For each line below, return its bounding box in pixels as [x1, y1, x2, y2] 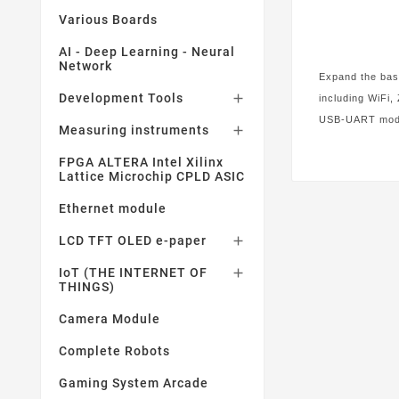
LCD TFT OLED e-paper [59, 233, 207, 248]
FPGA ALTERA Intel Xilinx [59, 155, 224, 169]
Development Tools [59, 91, 183, 105]
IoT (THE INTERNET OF [59, 265, 208, 280]
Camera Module [59, 312, 160, 326]
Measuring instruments [59, 123, 209, 137]
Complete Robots [59, 344, 170, 358]
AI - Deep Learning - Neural [59, 45, 235, 59]
